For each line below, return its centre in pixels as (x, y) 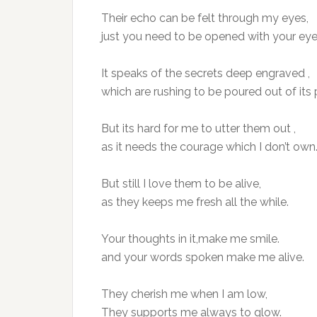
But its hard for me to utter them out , (198, 128)
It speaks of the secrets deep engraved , (206, 73)
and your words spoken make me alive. (203, 257)
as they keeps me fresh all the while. (195, 202)
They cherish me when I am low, (184, 294)
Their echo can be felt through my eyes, (205, 18)
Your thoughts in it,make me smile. (190, 239)
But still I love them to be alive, (181, 184)
